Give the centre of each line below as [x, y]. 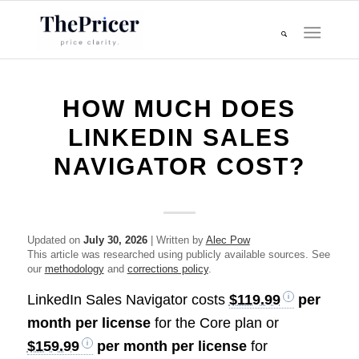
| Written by [176, 240]
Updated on [55, 240]
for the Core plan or [214, 323]
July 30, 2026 [115, 240]
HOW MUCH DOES [179, 109]
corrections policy [167, 269]
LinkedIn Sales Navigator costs [128, 300]
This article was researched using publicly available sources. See [178, 254]
